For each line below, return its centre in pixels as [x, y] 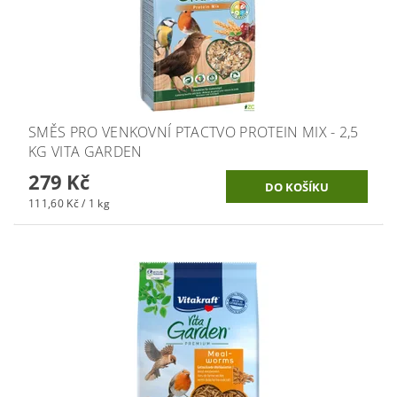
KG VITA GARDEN [86, 152]
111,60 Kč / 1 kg [70, 204]
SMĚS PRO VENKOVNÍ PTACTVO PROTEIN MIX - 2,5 [194, 132]
